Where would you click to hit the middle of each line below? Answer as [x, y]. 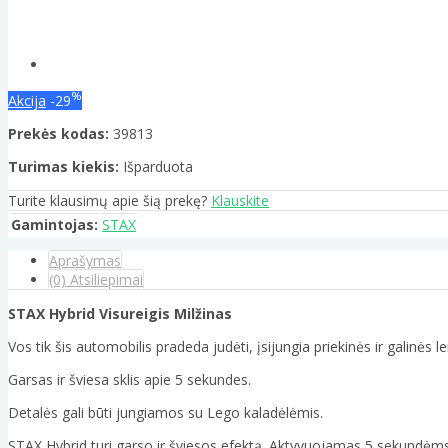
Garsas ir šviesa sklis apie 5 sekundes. [129, 379]
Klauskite [240, 200]
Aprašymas [85, 260]
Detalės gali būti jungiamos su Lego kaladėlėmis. [165, 412]
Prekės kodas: [58, 133]
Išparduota [158, 166]
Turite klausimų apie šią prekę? [109, 200]
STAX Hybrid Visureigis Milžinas [120, 313]
